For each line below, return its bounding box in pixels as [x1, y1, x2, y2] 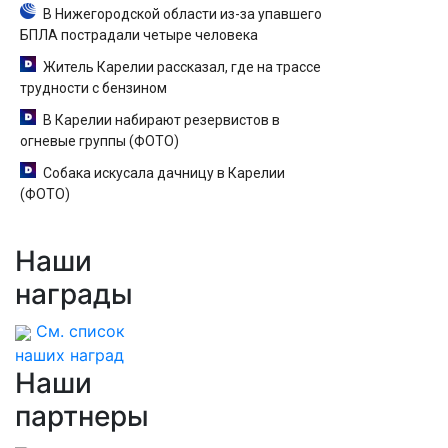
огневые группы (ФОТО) [20, 133, 179, 149]
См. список [36, 321, 125, 341]
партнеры [15, 399, 149, 433]
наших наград [15, 345, 124, 365]
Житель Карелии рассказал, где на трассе [43, 59, 321, 75]
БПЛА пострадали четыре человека [20, 27, 258, 43]
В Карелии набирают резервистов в [43, 112, 280, 128]
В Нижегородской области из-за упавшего [43, 6, 322, 22]
